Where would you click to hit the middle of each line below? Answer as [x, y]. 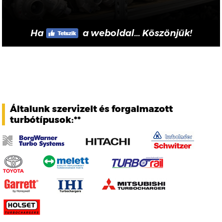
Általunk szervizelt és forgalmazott [92, 109]
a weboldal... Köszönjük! [136, 33]
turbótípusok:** [46, 120]
